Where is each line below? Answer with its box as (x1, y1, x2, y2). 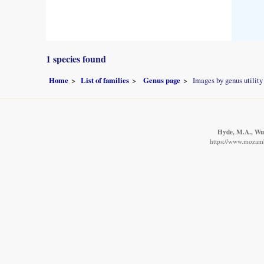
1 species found (46, 52, 106, 66)
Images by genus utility (193, 74, 263, 85)
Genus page (143, 74, 180, 85)
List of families (81, 74, 129, 85)
